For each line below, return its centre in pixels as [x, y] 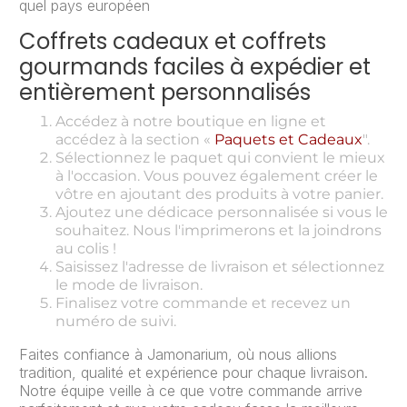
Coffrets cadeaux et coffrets [173, 42]
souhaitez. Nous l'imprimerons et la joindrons [218, 231]
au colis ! [86, 249]
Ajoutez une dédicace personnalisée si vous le [222, 213]
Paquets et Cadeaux [288, 140]
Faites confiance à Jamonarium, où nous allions [178, 355]
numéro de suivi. [116, 322]
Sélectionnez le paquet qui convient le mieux [220, 158]
